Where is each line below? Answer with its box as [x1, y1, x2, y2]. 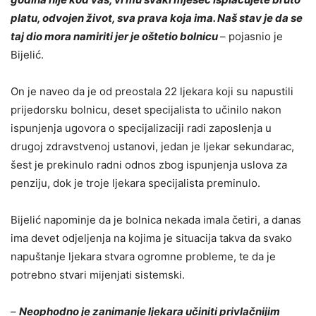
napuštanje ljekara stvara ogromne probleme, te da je [11, 250, 276, 264]
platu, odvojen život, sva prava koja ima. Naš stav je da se [11, 11, 303, 25]
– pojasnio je [220, 30, 283, 44]
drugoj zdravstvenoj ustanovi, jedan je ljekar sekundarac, [11, 140, 294, 154]
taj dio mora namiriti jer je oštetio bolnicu [11, 30, 220, 44]
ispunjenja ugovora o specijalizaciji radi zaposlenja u [11, 121, 272, 135]
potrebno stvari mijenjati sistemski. [11, 268, 185, 282]
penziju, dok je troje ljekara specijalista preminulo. [11, 176, 260, 190]
